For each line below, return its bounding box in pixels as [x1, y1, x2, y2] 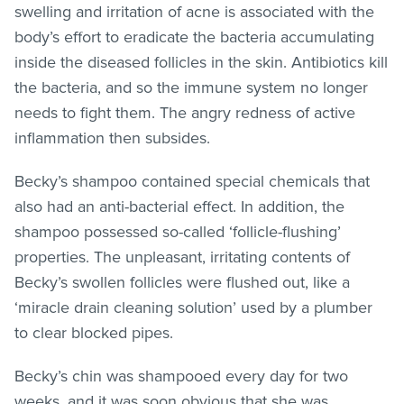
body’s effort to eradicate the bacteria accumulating [14, 26, 374, 47]
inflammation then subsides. [14, 127, 210, 148]
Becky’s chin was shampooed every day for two [14, 365, 348, 386]
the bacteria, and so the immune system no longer [14, 77, 368, 97]
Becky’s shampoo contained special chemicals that [14, 170, 370, 191]
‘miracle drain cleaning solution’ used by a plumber [14, 297, 372, 317]
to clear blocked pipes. [14, 322, 173, 343]
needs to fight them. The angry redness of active [14, 102, 355, 123]
